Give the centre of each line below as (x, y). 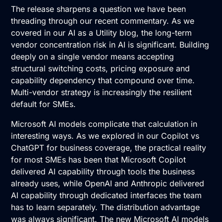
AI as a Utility (94, 33)
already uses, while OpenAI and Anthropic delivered (108, 184)
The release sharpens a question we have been (99, 9)
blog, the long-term (156, 33)
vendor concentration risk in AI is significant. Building (110, 45)
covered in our (40, 33)
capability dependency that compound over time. (103, 81)
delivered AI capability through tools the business (103, 172)
